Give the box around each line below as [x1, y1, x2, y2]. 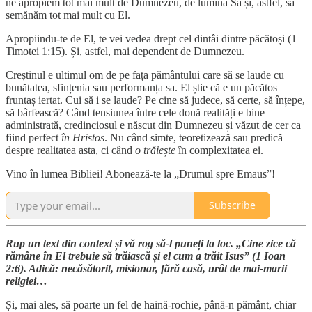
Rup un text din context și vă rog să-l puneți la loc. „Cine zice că [6, 237, 296, 249]
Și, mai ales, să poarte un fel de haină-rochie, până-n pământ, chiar [6, 298, 296, 311]
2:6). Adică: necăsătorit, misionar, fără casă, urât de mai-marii [6, 262, 287, 274]
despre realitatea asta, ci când [6, 143, 135, 156]
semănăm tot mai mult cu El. [6, 8, 130, 21]
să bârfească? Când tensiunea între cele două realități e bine [6, 106, 265, 118]
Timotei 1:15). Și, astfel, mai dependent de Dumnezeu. [6, 45, 244, 57]
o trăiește [135, 143, 175, 156]
